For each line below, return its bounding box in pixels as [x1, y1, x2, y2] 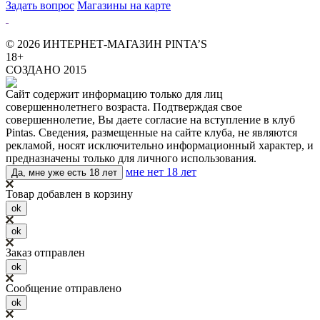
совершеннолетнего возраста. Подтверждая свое [6, 100, 242, 113]
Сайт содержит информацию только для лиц [6, 87, 223, 100]
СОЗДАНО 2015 [6, 63, 86, 76]
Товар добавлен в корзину [6, 187, 133, 200]
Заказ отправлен [6, 246, 85, 259]
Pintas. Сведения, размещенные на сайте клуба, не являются [6, 126, 297, 139]
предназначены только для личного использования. [6, 151, 256, 164]
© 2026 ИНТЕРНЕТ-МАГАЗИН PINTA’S [6, 37, 207, 50]
